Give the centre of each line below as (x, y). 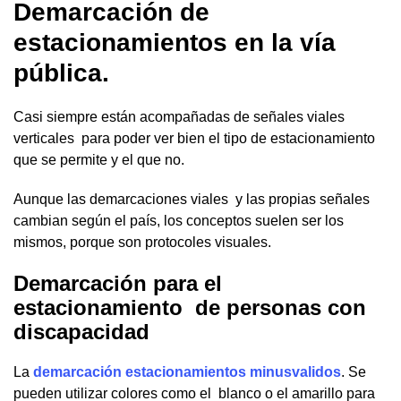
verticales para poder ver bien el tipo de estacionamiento (194, 139)
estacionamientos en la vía (175, 43)
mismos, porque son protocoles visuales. (142, 243)
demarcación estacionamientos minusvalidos (187, 372)
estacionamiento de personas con (190, 308)
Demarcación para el (118, 284)
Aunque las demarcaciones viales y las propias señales (192, 200)
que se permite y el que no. (99, 160)
